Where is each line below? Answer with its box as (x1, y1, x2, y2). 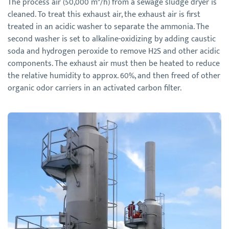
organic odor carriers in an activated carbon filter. (8, 81, 181, 95)
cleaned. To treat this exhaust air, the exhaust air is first (8, 7, 200, 21)
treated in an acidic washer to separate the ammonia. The (8, 19, 209, 34)
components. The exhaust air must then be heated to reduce (8, 56, 220, 71)
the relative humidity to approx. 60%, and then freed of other (8, 68, 220, 83)
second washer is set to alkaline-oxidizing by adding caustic (8, 32, 216, 46)
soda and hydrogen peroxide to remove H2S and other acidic (8, 44, 220, 58)
